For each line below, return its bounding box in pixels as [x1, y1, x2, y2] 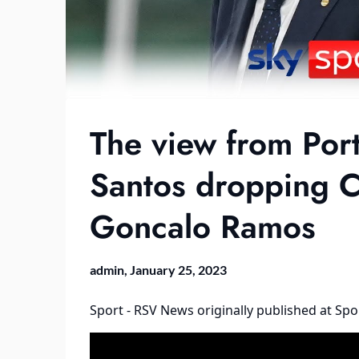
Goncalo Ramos [90, 204, 316, 251]
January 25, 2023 [130, 262, 227, 278]
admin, [90, 262, 130, 278]
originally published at [194, 301, 335, 320]
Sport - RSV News [90, 301, 194, 320]
